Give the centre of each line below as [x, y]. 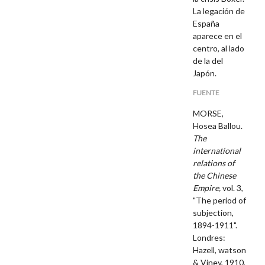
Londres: [209, 237]
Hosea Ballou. [218, 125]
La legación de [219, 11]
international [217, 150]
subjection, [214, 212]
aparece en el [218, 36]
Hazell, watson [220, 250]
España [206, 24]
